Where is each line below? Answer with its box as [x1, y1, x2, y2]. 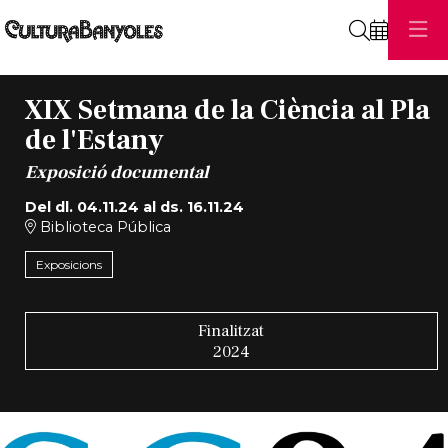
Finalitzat [198, 319, 265, 341]
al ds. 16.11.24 [138, 197, 244, 216]
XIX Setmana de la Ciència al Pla [24, 92, 430, 129]
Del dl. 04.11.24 [24, 197, 139, 216]
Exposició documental [24, 160, 209, 184]
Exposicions [35, 257, 102, 273]
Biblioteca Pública [35, 217, 171, 236]
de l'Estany [24, 122, 164, 159]
